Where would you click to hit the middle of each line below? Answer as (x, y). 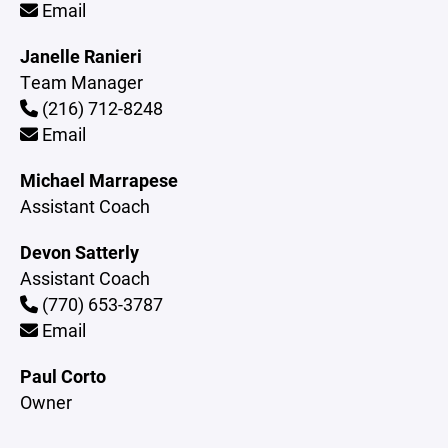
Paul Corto (63, 376)
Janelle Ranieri (81, 56)
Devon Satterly (79, 252)
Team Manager (81, 82)
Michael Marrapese (99, 180)
